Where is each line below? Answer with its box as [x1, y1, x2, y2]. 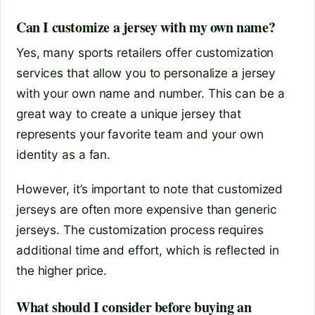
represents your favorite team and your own [16, 126, 264, 141]
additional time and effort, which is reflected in [16, 242, 280, 257]
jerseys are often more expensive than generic [16, 201, 277, 217]
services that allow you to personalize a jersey [16, 65, 276, 80]
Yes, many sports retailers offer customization [16, 44, 274, 60]
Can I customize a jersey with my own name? [16, 16, 276, 37]
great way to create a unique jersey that [16, 105, 241, 121]
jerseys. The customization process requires [16, 221, 264, 237]
